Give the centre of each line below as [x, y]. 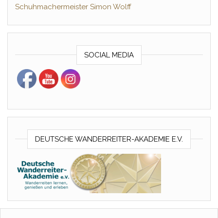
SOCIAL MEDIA [109, 55]
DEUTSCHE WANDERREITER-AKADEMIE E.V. [109, 139]
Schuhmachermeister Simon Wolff [73, 7]
